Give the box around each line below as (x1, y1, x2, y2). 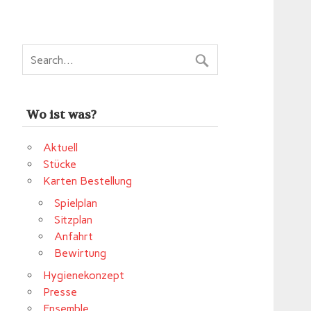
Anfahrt (54, 229, 94, 243)
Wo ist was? (26, 106, 96, 123)
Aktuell (43, 140, 78, 154)
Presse (43, 285, 78, 299)
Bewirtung (54, 246, 107, 260)
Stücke (43, 157, 77, 171)
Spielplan (54, 196, 98, 210)
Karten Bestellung (43, 174, 133, 187)
